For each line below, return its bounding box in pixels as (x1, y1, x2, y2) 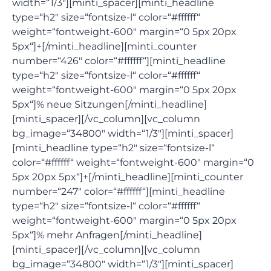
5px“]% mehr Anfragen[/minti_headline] (12, 229, 202, 241)
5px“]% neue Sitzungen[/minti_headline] (12, 99, 207, 110)
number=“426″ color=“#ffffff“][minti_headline (12, 55, 226, 67)
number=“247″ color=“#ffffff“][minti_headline (12, 186, 225, 197)
